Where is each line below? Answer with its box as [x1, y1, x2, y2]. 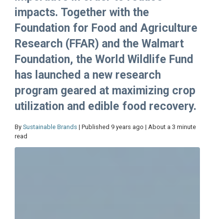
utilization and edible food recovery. [15, 100, 197, 113]
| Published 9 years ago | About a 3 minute [77, 123, 196, 131]
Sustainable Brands [23, 123, 77, 131]
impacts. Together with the [15, 6, 149, 20]
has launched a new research [15, 68, 161, 82]
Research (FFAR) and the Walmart [15, 37, 184, 51]
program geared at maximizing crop [15, 84, 196, 98]
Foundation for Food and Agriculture [15, 22, 197, 35]
